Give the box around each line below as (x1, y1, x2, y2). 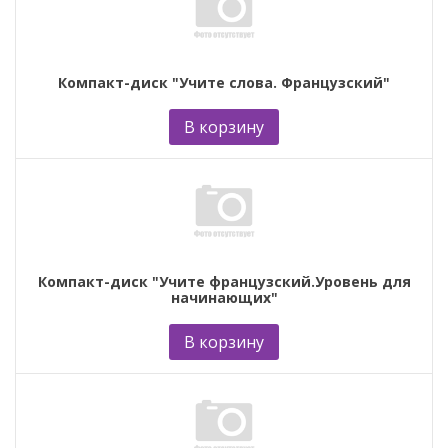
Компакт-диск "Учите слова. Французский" (58, 72, 390, 92)
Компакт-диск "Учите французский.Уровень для (37, 271, 411, 291)
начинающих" (170, 287, 278, 307)
